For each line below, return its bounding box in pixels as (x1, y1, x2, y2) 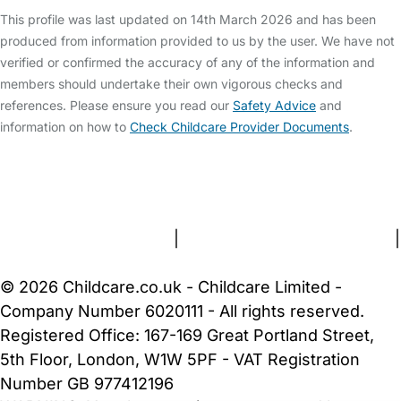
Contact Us (75, 181, 160, 200)
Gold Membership (214, 181, 350, 200)
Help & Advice (155, 157, 261, 175)
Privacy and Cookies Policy (183, 229, 390, 248)
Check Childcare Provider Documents (130, 119, 349, 134)
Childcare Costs (266, 157, 388, 175)
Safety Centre (44, 157, 150, 175)
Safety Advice (233, 98, 316, 113)
